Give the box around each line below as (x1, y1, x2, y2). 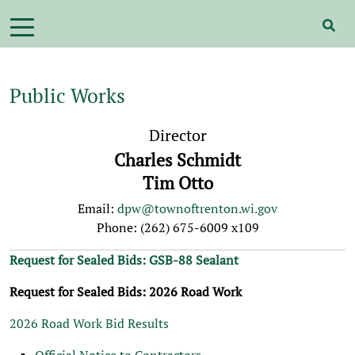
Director (148, 124, 207, 146)
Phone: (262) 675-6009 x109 (96, 219, 259, 236)
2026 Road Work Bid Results (10, 315, 169, 332)
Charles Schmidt (114, 148, 241, 171)
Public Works (10, 82, 125, 109)
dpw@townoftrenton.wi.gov (117, 200, 277, 217)
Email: (78, 200, 117, 217)
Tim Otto (142, 171, 213, 194)
